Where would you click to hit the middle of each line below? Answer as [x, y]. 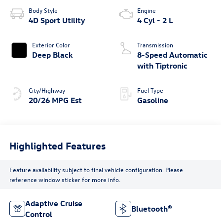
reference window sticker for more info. [65, 179]
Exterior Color [51, 45]
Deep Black [52, 55]
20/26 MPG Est [55, 100]
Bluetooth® [152, 209]
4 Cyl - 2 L [155, 20]
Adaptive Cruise [54, 203]
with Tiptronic [162, 66]
